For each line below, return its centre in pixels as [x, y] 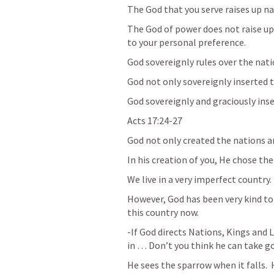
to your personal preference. [187, 43]
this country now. [163, 213]
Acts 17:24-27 [155, 121]
